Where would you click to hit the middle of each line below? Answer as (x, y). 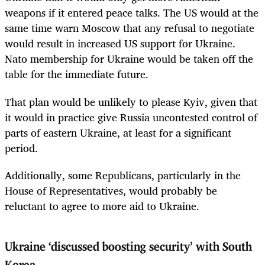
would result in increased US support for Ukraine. (120, 43)
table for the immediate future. (77, 74)
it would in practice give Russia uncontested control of (131, 117)
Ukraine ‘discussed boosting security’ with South (128, 247)
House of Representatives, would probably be (111, 190)
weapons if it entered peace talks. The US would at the (132, 13)
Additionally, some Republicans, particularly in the (123, 175)
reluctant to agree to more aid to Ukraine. (102, 206)
